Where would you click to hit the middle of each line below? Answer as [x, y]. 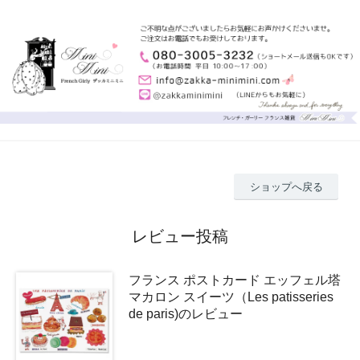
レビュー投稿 [180, 236]
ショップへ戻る [286, 187]
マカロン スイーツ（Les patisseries [231, 297]
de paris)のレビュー [186, 313]
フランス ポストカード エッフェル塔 [235, 280]
